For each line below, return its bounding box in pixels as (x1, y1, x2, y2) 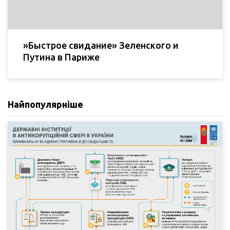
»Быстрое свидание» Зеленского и (23, 40, 179, 50)
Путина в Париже (23, 51, 100, 62)
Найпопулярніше (8, 99, 83, 109)
